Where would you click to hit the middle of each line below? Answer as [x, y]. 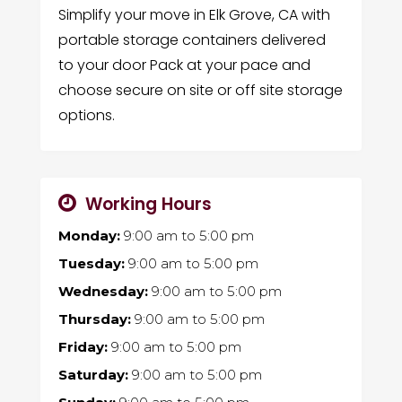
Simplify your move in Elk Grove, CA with [194, 14]
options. [86, 115]
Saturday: [93, 374]
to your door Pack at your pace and [184, 65]
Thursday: [94, 319]
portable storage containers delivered [192, 39]
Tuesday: [91, 263]
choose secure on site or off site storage [200, 90]
